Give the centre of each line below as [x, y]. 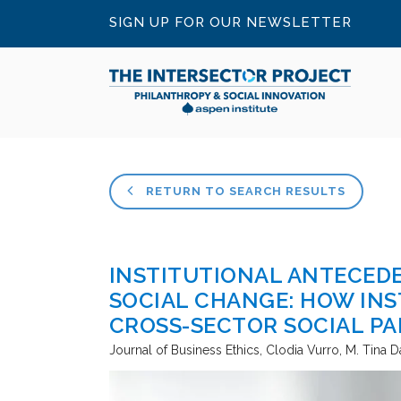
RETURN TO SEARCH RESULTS [244, 191]
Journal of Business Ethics [184, 350]
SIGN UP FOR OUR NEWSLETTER [230, 22]
